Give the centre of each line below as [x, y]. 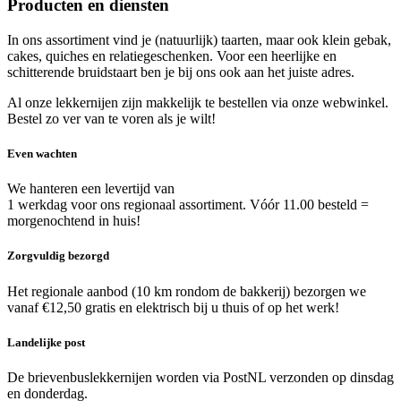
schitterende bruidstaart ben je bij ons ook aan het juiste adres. [181, 72]
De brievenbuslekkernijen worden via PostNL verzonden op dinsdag [200, 377]
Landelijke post [46, 342]
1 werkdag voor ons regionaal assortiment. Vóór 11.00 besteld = [188, 205]
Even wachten [42, 153]
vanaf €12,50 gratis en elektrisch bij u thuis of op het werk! [173, 307]
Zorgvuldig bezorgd [58, 256]
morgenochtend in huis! [74, 221]
